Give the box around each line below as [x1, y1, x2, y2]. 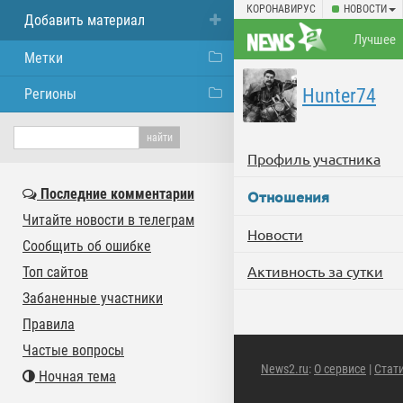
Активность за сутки [247, 262, 383, 280]
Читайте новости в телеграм [22, 211, 194, 228]
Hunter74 [302, 85, 376, 107]
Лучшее [354, 31, 397, 48]
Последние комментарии [37, 185, 194, 202]
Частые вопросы [22, 342, 124, 359]
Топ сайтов [22, 264, 88, 281]
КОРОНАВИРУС [246, 3, 316, 15]
